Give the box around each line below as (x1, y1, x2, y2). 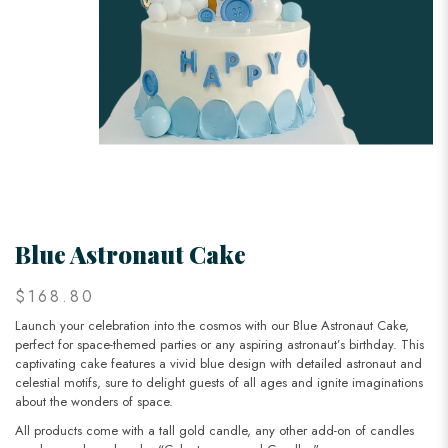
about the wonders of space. (15, 392, 173, 412)
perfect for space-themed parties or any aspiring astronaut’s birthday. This (15, 335, 424, 355)
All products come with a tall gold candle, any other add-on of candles (15, 421, 414, 441)
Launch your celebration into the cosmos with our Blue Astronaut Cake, (15, 316, 409, 336)
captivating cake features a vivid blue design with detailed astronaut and (15, 354, 422, 374)
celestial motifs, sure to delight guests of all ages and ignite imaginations (15, 373, 423, 393)
